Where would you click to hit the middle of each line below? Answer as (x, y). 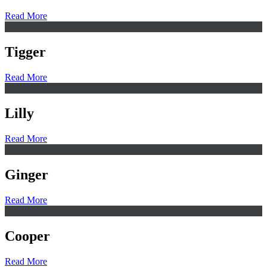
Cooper (27, 236)
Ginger (27, 174)
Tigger (25, 52)
